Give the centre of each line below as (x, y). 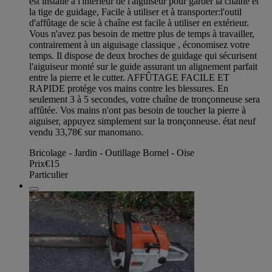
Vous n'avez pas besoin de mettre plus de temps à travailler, (142, 34)
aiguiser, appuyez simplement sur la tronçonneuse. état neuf (142, 121)
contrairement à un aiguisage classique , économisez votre (139, 45)
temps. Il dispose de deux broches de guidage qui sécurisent (143, 56)
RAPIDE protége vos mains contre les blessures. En (129, 89)
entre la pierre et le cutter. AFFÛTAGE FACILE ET (129, 78)
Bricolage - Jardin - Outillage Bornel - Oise (112, 153)
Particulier (49, 175)
